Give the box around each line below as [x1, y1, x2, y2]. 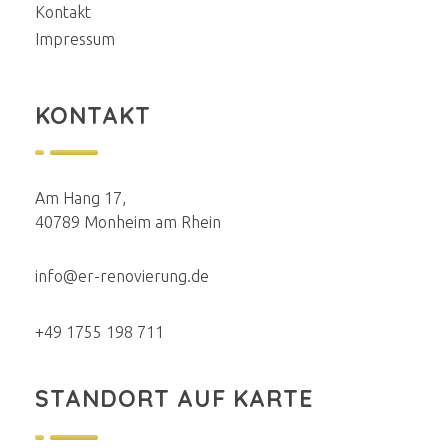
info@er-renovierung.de [35, 266, 209, 285]
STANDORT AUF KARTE [35, 383, 313, 413]
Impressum [35, 29, 115, 48]
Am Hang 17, [35, 188, 126, 207]
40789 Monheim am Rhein [35, 212, 221, 231]
